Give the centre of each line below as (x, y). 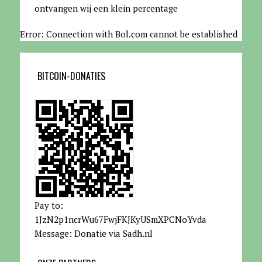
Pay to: (49, 205)
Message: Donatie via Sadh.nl (93, 233)
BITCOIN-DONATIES (71, 76)
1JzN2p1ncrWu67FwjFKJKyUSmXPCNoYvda (120, 219)
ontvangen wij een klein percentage (106, 8)
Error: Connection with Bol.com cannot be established (128, 34)
